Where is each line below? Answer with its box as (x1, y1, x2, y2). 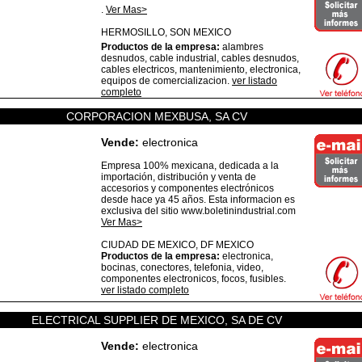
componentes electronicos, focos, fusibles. (101, 273, 286, 284)
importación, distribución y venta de (101, 171, 256, 183)
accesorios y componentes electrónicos (101, 183, 274, 194)
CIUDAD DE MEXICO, (101, 239, 200, 250)
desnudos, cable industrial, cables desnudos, (101, 53, 299, 64)
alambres (220, 41, 263, 53)
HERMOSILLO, (101, 27, 170, 38)
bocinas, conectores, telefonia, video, (101, 262, 263, 273)
